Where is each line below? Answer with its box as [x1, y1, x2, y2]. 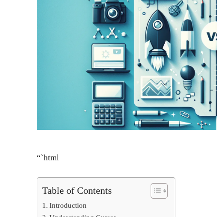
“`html [37, 153, 59, 162]
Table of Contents [42, 185, 112, 196]
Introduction [49, 201, 87, 209]
